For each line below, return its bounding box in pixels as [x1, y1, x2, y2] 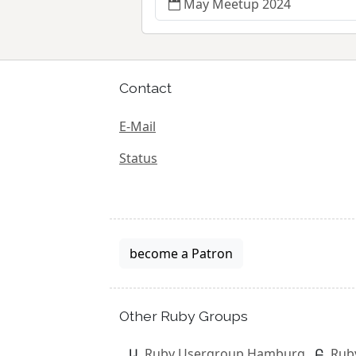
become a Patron [130, 244, 233, 262]
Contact [119, 79, 172, 96]
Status [119, 149, 157, 167]
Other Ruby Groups [119, 307, 248, 324]
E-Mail [119, 117, 156, 135]
